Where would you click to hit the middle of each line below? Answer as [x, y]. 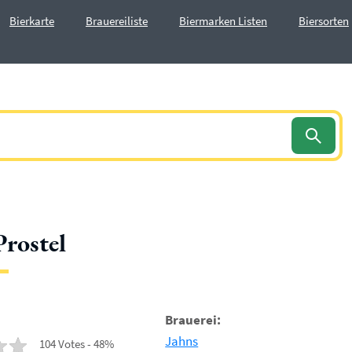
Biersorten [324, 21]
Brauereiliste [117, 21]
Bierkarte [32, 21]
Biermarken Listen [223, 21]
